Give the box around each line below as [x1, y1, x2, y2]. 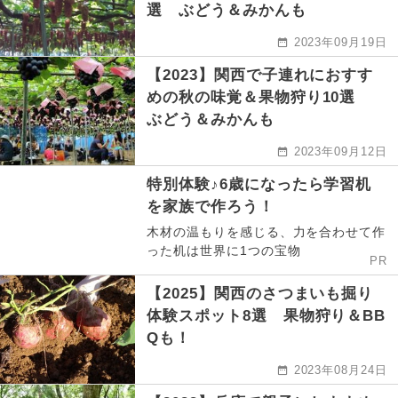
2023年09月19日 [293, 36, 388, 50]
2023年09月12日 [293, 145, 388, 159]
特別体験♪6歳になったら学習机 [147, 176, 372, 194]
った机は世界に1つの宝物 [147, 243, 301, 259]
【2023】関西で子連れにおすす [147, 67, 374, 84]
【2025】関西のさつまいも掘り [147, 285, 374, 303]
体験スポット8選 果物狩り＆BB [147, 307, 386, 325]
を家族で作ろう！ [147, 198, 275, 216]
